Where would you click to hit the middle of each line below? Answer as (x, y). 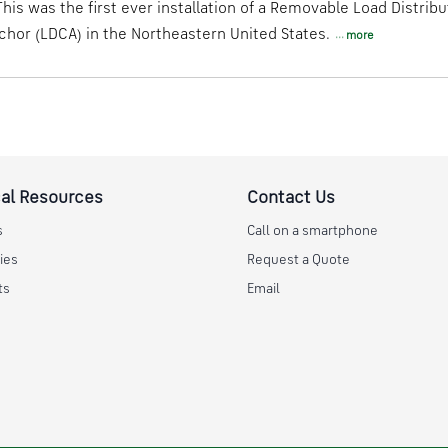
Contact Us (290, 197)
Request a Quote (298, 260)
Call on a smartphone (312, 231)
